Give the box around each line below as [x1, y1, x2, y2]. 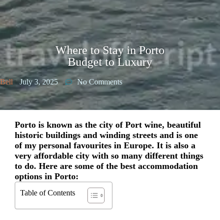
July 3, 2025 [20, 78, 58, 86]
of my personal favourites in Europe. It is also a [15, 140, 195, 151]
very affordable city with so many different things [15, 151, 203, 161]
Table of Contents [20, 189, 75, 197]
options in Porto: [15, 171, 79, 182]
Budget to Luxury [68, 55, 152, 69]
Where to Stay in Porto [55, 44, 165, 57]
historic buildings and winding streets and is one [15, 130, 198, 140]
